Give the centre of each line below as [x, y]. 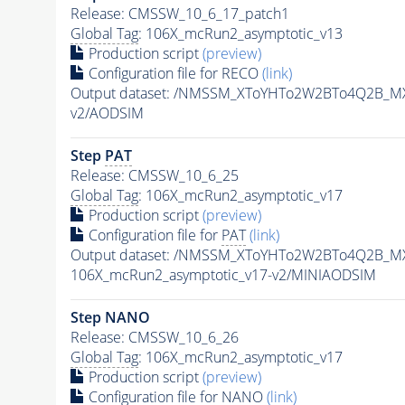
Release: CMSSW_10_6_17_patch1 [179, 14]
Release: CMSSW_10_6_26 [154, 338]
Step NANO [110, 318]
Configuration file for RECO [173, 74]
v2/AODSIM [107, 113]
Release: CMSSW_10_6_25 [154, 176]
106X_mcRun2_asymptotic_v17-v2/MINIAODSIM [223, 275]
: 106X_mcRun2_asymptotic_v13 [240, 34]
